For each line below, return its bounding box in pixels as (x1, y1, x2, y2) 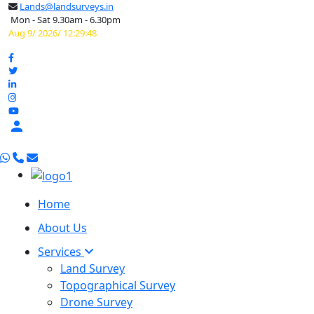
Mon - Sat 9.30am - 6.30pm (8, 13, 121, 26)
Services (38, 243, 84, 259)
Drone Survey (60, 294, 132, 310)
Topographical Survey (60, 277, 175, 293)
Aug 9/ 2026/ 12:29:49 (8, 27, 97, 39)
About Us (38, 219, 87, 235)
